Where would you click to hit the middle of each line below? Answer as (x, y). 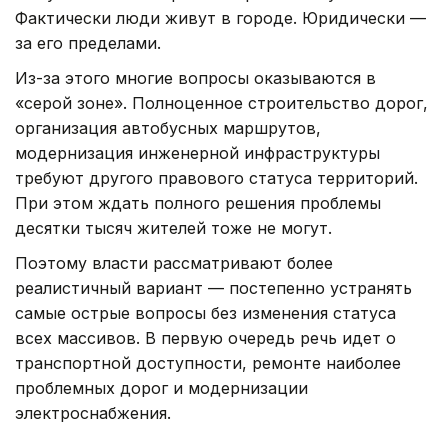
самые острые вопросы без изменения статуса (205, 312)
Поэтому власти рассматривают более (174, 262)
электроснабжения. (93, 412)
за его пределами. (88, 42)
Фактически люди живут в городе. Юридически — (220, 17)
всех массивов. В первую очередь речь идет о (205, 337)
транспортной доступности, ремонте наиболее (208, 362)
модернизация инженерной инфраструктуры (197, 152)
